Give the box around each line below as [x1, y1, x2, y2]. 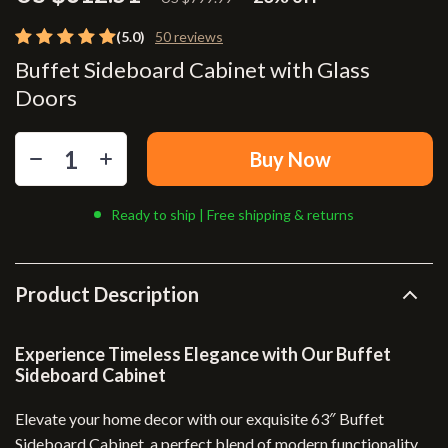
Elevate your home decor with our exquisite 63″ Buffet [15, 409, 384, 428]
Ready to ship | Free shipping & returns [111, 206, 354, 223]
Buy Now [249, 147, 331, 171]
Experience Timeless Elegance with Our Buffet [15, 343, 391, 365]
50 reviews [155, 28, 223, 45]
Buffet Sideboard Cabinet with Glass [15, 56, 370, 83]
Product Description [15, 282, 199, 306]
